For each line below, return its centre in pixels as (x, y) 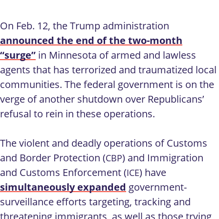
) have (153, 172)
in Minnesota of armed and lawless (116, 55)
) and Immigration (163, 157)
